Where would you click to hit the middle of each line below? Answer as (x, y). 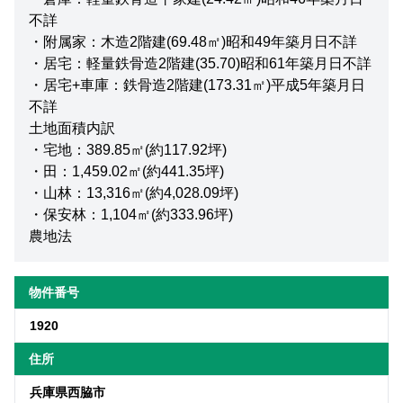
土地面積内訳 (72, 128)
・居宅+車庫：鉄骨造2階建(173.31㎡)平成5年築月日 (197, 85)
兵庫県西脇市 (67, 392)
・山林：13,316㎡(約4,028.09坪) (134, 193)
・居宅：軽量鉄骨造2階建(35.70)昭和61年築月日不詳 (200, 63)
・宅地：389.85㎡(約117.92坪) (128, 149)
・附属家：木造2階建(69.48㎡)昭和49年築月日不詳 (193, 41)
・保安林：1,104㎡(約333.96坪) (131, 214)
